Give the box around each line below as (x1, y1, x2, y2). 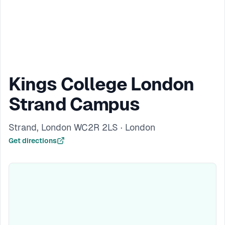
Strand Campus (9, 94, 140, 115)
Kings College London (9, 74, 194, 94)
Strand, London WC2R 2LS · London (9, 122, 155, 133)
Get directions (9, 137, 57, 145)
